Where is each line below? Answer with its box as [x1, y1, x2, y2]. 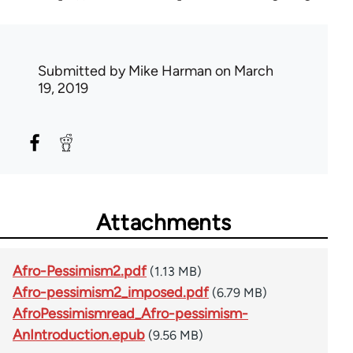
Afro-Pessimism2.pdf [13, 262, 147, 281]
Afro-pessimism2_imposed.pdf [13, 284, 209, 302]
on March [212, 62, 273, 80]
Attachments [95, 209, 232, 236]
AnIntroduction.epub [13, 326, 145, 344]
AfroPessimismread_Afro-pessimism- [13, 305, 248, 323]
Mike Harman [128, 62, 212, 80]
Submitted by [38, 62, 128, 80]
